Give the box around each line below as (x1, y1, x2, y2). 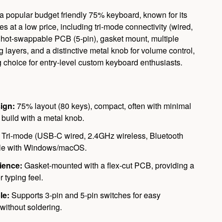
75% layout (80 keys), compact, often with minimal (15, 100, 192, 112)
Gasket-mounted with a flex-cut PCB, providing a (22, 160, 195, 171)
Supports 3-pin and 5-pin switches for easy (9, 189, 161, 201)
